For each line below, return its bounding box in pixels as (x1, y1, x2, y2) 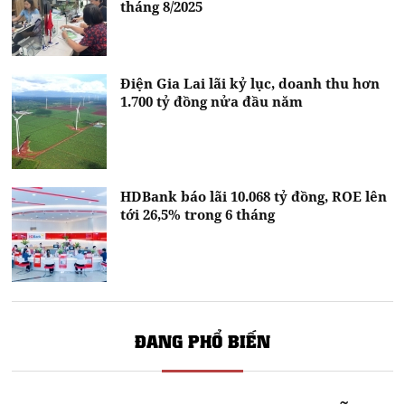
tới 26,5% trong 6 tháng (120, 205, 276, 224)
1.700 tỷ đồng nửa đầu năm (120, 92, 304, 111)
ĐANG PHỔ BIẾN (135, 328, 270, 353)
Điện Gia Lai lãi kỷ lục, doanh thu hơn (120, 74, 381, 93)
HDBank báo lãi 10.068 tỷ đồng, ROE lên (120, 187, 388, 206)
